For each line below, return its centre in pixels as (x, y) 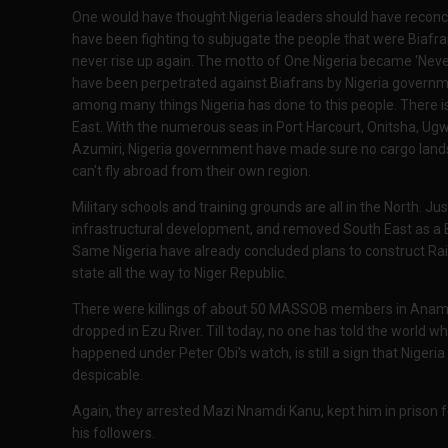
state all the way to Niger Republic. (181, 273)
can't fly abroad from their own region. (191, 171)
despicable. (107, 375)
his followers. (113, 433)
